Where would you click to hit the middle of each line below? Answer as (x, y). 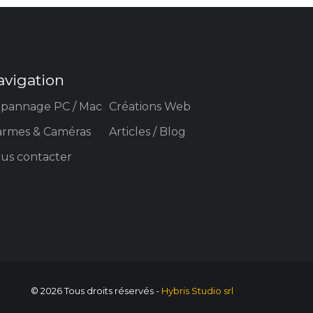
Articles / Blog (147, 132)
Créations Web (150, 107)
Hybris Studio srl (197, 291)
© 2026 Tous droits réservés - (96, 291)
